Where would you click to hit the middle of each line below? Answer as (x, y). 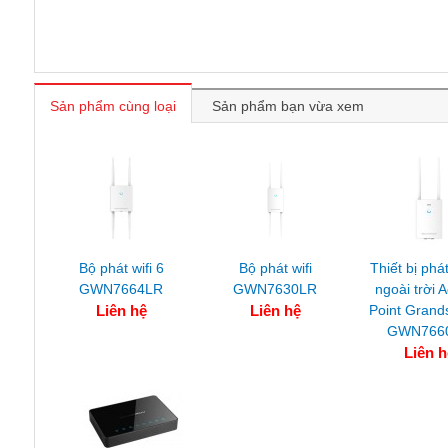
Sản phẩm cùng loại (113, 106)
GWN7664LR (121, 289)
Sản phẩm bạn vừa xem (288, 106)
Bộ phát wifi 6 (121, 268)
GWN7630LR (275, 289)
